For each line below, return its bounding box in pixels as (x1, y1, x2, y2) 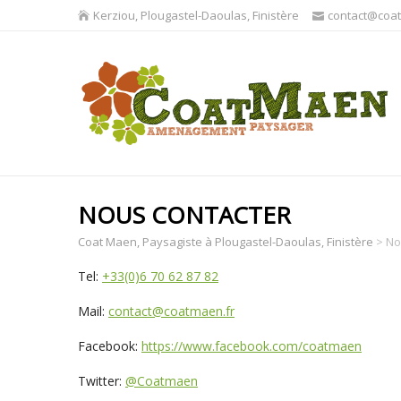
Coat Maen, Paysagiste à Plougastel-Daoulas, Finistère (78, 233, 373, 250)
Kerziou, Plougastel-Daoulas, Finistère (93, 7, 299, 23)
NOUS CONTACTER (78, 198, 291, 231)
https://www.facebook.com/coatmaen (141, 337, 362, 354)
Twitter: (78, 371, 125, 389)
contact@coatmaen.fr (108, 302, 235, 320)
